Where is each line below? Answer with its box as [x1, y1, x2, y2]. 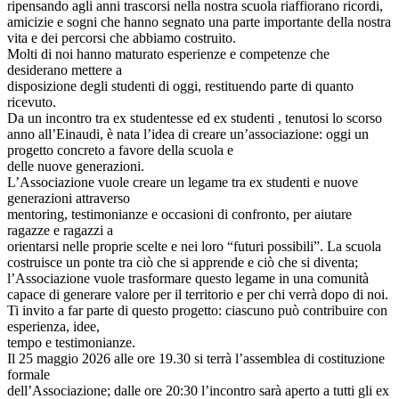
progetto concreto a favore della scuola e [7, 142, 233, 159]
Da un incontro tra [7, 110, 113, 126]
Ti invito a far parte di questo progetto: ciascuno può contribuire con [7, 303, 387, 319]
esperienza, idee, [7, 319, 100, 335]
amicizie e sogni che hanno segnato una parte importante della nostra [7, 14, 391, 30]
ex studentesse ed [113, 110, 214, 126]
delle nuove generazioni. [7, 159, 144, 175]
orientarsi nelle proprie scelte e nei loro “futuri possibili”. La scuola [7, 239, 381, 255]
